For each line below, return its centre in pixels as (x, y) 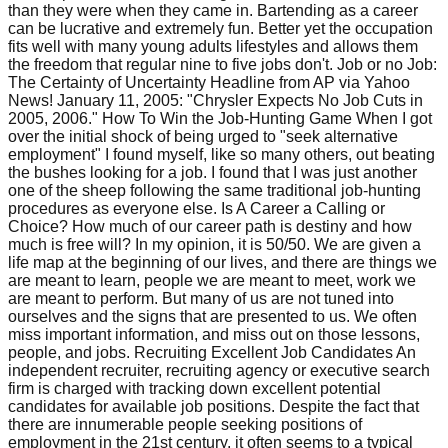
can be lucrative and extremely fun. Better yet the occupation (220, 28)
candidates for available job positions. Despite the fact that (213, 406)
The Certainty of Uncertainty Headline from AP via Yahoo (209, 82)
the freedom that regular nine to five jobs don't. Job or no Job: (222, 64)
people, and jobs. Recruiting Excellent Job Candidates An (212, 352)
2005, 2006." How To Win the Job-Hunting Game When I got (220, 118)
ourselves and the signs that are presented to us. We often (212, 316)
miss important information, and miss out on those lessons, (214, 334)
